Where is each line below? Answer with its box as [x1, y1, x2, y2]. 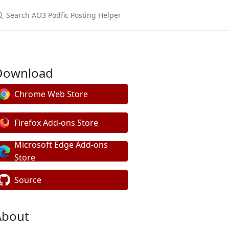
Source [14, 174, 41, 186]
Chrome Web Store [14, 88, 88, 100]
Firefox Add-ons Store [14, 117, 98, 128]
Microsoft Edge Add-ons [14, 139, 108, 150]
